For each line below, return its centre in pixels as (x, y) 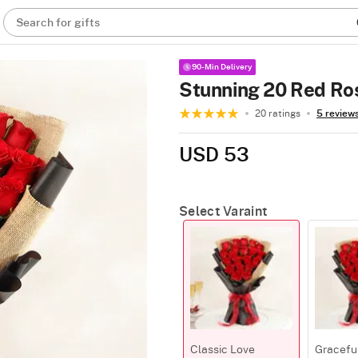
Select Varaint (223, 212)
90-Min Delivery (222, 67)
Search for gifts (58, 23)
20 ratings (278, 113)
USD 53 (214, 156)
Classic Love (223, 350)
